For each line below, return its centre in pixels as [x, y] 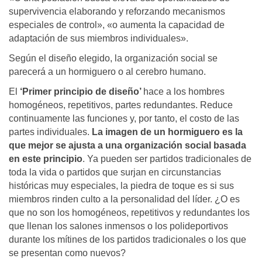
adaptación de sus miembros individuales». [99, 39]
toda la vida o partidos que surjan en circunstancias [115, 173]
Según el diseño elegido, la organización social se [113, 58]
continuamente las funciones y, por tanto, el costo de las [124, 119]
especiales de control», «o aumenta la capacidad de [117, 25]
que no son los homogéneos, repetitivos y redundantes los [129, 213]
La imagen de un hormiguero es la [167, 132]
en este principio [46, 159]
